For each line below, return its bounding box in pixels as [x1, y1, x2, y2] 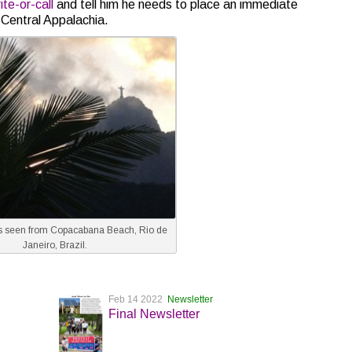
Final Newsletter [108, 306, 200, 321]
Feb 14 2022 [108, 293, 167, 305]
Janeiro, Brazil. [22, 239, 87, 251]
